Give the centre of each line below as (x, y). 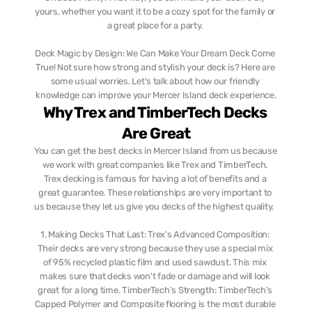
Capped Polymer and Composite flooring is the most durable (155, 304)
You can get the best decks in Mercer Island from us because (156, 151)
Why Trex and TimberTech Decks (155, 112)
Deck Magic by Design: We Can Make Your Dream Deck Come (155, 53)
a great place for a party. (156, 25)
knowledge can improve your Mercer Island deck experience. (156, 95)
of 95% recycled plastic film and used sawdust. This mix (155, 262)
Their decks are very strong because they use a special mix (155, 248)
